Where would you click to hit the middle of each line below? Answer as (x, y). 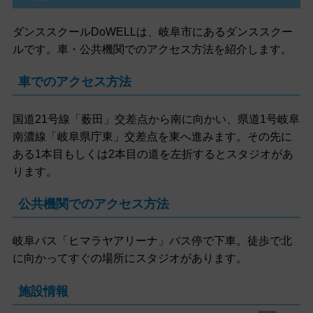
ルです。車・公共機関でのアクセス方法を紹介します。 (152, 49)
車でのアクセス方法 (74, 81)
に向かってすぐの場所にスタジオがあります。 (130, 259)
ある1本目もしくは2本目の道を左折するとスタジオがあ (153, 154)
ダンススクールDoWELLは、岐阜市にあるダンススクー (152, 31)
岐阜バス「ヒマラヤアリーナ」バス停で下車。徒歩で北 (152, 241)
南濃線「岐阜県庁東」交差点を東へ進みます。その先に (152, 136)
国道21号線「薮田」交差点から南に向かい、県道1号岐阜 (156, 119)
